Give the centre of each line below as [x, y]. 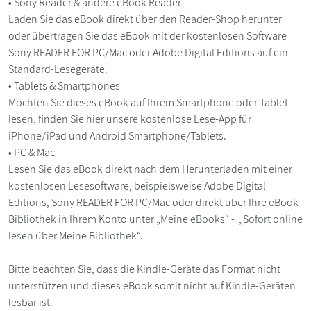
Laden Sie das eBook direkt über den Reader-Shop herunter [145, 19]
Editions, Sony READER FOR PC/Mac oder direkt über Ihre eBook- [155, 202]
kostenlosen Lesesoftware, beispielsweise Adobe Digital [137, 185]
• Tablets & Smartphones [65, 85]
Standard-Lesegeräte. [59, 69]
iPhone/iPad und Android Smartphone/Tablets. [118, 135]
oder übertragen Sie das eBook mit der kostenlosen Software [148, 35]
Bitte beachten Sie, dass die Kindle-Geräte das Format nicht [144, 269]
